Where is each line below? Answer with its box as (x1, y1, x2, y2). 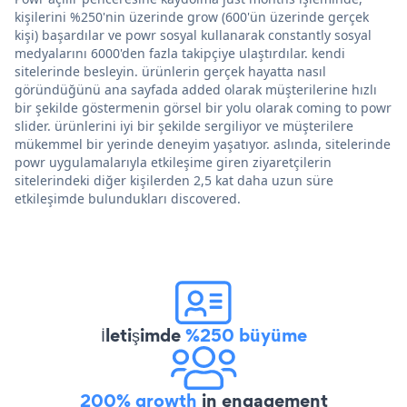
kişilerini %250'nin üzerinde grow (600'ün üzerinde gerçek (15, 7, 369, 25)
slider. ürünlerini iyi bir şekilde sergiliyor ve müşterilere (15, 116, 353, 134)
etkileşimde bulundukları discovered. (15, 189, 241, 207)
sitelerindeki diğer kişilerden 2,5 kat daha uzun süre (15, 171, 333, 189)
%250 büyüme (184, 322, 307, 348)
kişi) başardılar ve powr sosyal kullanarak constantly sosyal (15, 25, 372, 44)
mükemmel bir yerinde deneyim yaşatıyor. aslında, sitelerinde (15, 134, 391, 153)
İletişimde (100, 322, 185, 348)
